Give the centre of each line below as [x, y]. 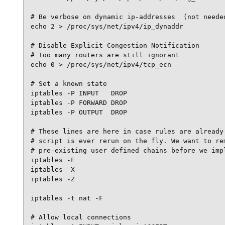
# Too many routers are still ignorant [105, 55]
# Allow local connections [81, 217]
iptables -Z [52, 179]
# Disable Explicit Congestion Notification [115, 46]
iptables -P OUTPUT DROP [79, 113]
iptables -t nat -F [67, 198]
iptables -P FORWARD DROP [79, 103]
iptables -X [52, 170]
